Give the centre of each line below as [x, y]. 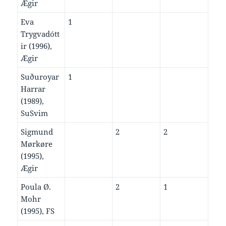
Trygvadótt [40, 34]
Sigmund [37, 132]
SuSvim [35, 113]
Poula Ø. [36, 187]
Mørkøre [37, 144]
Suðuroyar [40, 77]
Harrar [33, 89]
